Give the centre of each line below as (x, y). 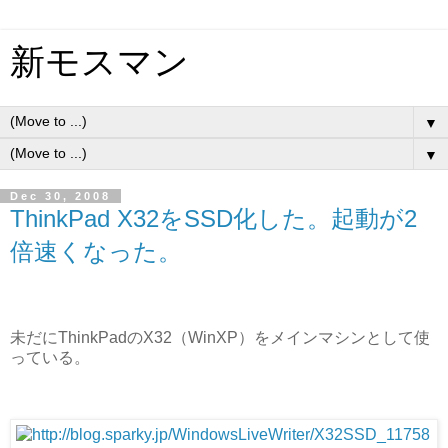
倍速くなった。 (96, 251)
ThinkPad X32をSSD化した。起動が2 (213, 218)
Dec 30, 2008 (60, 196)
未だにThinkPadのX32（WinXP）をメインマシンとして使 (220, 337)
